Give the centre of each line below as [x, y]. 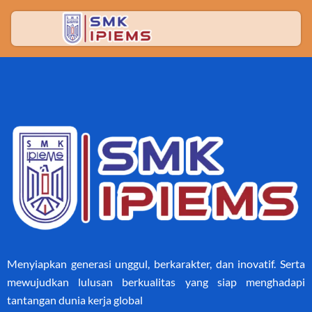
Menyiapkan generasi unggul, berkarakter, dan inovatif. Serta [156, 264]
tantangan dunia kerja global [75, 300]
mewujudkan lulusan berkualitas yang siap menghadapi [156, 282]
